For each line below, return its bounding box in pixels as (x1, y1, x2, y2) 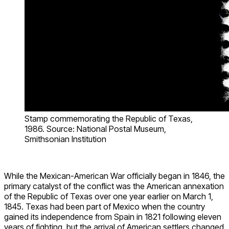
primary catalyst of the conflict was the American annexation (4, 180, 224, 191)
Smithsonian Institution (25, 133, 106, 144)
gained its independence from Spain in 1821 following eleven (4, 211, 221, 222)
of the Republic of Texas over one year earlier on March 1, (4, 191, 213, 201)
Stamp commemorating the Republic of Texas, (25, 113, 193, 124)
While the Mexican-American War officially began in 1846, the (4, 170, 225, 181)
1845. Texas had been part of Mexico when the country (4, 201, 205, 212)
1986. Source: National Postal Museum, (25, 123, 166, 134)
